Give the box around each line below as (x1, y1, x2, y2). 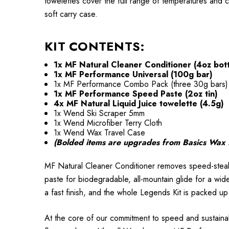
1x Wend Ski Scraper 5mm (54, 107, 145, 119)
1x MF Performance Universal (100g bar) (54, 68, 213, 80)
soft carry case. (44, 8, 100, 20)
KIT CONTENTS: (44, 37, 145, 55)
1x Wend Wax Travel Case (54, 127, 146, 139)
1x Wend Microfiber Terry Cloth (54, 117, 163, 129)
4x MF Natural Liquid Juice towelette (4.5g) (54, 98, 224, 109)
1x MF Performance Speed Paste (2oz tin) (54, 88, 218, 100)
